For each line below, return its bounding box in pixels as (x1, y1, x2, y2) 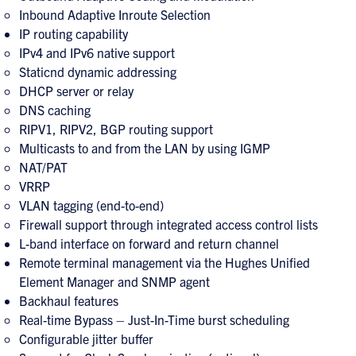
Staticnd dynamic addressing (19, 64, 176, 79)
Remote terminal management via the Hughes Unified (19, 254, 310, 270)
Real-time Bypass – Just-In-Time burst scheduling (19, 311, 289, 327)
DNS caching (19, 102, 91, 118)
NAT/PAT (19, 159, 68, 175)
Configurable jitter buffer (19, 331, 153, 346)
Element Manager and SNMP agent (19, 273, 210, 289)
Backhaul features (19, 292, 118, 308)
